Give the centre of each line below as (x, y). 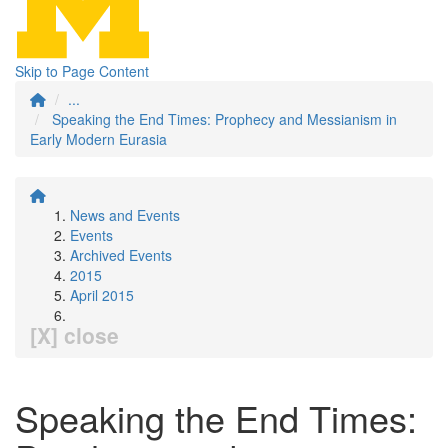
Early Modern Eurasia (98, 139)
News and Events (125, 215)
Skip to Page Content (82, 71)
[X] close (74, 335)
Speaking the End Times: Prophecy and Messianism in (224, 119)
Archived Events (121, 255)
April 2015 (102, 295)
